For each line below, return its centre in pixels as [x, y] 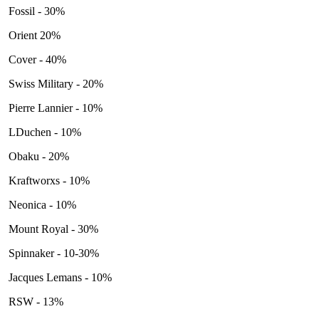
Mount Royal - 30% [52, 229]
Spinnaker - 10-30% [52, 253]
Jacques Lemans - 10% [59, 277]
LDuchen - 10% [43, 132]
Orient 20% [35, 35]
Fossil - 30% [37, 11]
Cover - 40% [36, 59]
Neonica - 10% [41, 204]
